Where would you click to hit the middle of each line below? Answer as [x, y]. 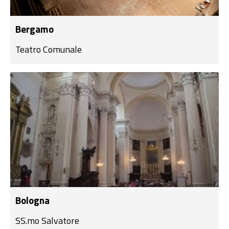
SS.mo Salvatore [47, 221]
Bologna [32, 200]
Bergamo [35, 29]
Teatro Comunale [49, 49]
